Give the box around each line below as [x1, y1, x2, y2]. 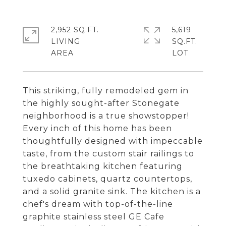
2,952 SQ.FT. [51, 25, 99, 34]
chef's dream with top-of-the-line [23, 199, 173, 209]
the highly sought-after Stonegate [23, 98, 180, 108]
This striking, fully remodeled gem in [23, 86, 189, 95]
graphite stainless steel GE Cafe [23, 212, 164, 221]
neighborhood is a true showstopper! [23, 111, 189, 121]
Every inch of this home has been [23, 124, 172, 133]
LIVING [51, 37, 80, 46]
